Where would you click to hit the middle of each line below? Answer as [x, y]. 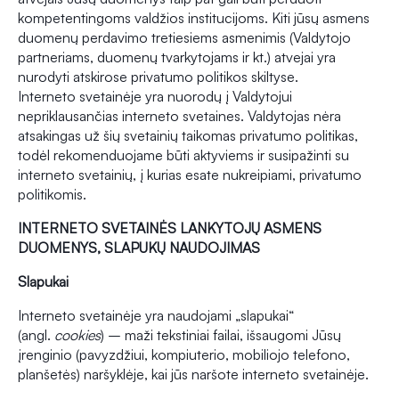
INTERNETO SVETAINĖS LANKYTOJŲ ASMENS [170, 228]
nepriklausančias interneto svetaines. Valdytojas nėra [179, 116]
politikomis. [52, 195]
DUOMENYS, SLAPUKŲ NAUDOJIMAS [139, 248]
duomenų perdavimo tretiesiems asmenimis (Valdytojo [184, 38]
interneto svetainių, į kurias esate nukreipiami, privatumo [190, 175]
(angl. [36, 335]
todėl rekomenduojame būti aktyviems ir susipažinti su [183, 155]
